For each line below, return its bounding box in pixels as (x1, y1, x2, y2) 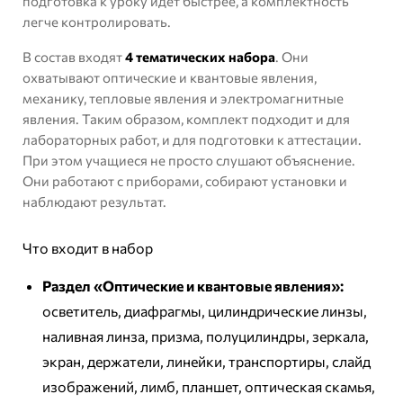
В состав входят (22, 49, 125, 66)
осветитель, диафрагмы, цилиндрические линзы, (42, 302, 367, 320)
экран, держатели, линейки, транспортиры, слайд (42, 353, 371, 371)
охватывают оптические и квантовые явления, (22, 69, 317, 86)
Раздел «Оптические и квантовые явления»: (42, 277, 344, 295)
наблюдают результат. (22, 193, 166, 210)
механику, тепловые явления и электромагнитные (22, 90, 344, 107)
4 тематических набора (125, 49, 275, 66)
